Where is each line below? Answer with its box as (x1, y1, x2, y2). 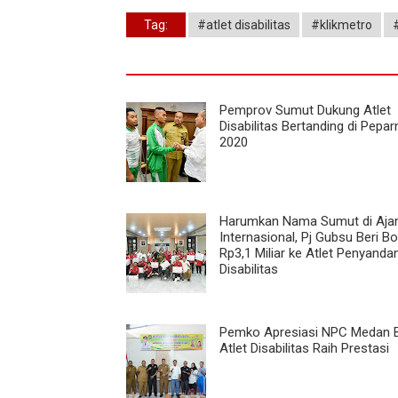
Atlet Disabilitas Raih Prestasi (219, 339, 389, 356)
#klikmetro (311, 17, 372, 32)
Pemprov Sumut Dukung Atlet (219, 101, 391, 118)
